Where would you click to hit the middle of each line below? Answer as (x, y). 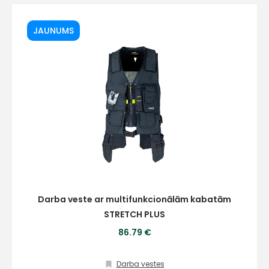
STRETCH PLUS (134, 214)
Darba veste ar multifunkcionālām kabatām (134, 199)
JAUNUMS (53, 31)
